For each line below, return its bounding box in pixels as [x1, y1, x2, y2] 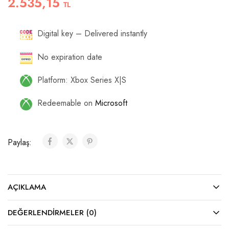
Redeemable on [37, 97, 95, 109]
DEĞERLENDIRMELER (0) [8, 207, 97, 218]
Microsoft [95, 97, 127, 109]
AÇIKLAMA [8, 181, 46, 193]
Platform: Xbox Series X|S [37, 74, 126, 86]
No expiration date [37, 51, 102, 63]
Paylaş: [8, 136, 34, 148]
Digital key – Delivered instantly [37, 28, 147, 40]
